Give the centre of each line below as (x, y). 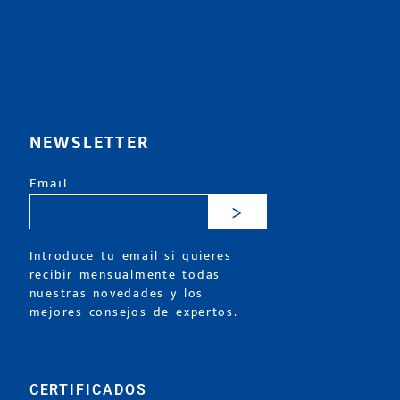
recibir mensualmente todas (125, 275)
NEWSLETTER (89, 143)
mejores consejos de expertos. (133, 313)
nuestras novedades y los (116, 294)
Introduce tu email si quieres (130, 257)
